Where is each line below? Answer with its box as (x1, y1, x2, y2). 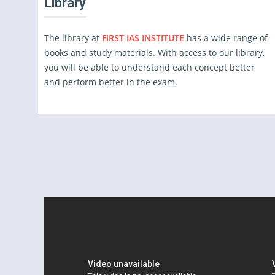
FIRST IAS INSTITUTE (101, 32, 187, 44)
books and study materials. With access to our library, (44, 47, 265, 58)
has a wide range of (186, 32, 268, 44)
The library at (44, 32, 102, 44)
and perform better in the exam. (44, 76, 177, 88)
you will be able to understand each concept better (44, 61, 255, 73)
